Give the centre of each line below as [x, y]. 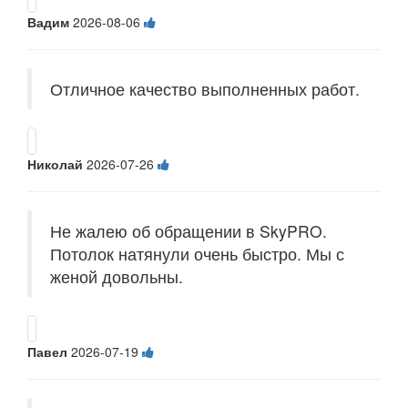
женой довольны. [117, 277]
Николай [55, 164]
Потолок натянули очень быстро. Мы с [197, 254]
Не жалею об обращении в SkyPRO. [189, 231]
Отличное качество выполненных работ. [205, 89]
